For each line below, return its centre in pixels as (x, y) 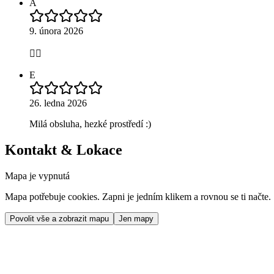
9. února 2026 (56, 31)
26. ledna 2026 (58, 103)
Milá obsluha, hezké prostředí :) (90, 124)
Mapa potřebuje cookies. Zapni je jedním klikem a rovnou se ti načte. (138, 196)
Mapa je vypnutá (37, 176)
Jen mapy (136, 218)
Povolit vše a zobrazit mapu (59, 218)
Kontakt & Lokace (64, 150)
